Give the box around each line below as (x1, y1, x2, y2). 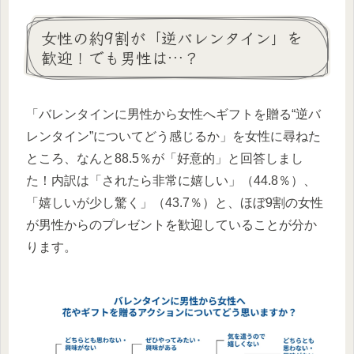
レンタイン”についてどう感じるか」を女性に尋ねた (26, 129, 321, 143)
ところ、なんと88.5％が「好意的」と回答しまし (26, 151, 303, 165)
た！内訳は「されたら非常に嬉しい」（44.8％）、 (26, 173, 316, 187)
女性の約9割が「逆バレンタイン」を (41, 26, 303, 50)
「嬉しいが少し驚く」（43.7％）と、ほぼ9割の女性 (26, 195, 323, 209)
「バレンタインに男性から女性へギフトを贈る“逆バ (26, 107, 321, 121)
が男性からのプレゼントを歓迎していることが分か (26, 217, 317, 232)
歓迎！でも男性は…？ (41, 46, 199, 70)
